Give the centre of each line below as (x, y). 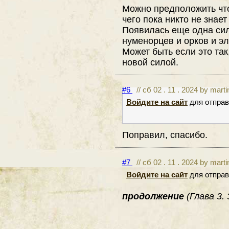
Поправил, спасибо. (165, 134)
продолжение (154, 196)
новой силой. (150, 62)
